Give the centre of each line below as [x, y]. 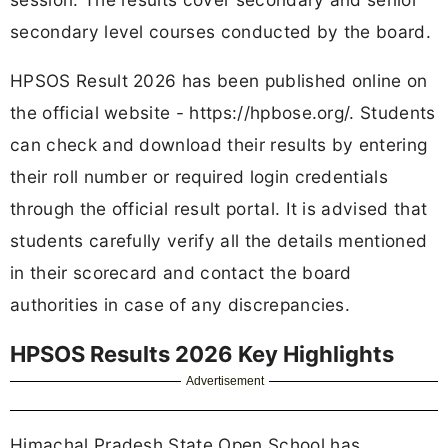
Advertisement [225, 381]
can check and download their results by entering [219, 145]
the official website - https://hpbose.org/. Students [223, 113]
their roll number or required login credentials [199, 177]
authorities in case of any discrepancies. [180, 305]
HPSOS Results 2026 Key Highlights [202, 354]
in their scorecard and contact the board [181, 273]
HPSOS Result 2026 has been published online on [219, 81]
